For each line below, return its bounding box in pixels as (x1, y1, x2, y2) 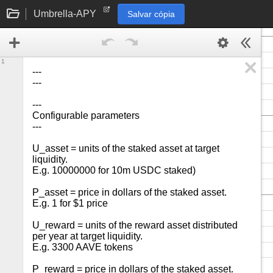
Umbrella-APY (34, 8, 96, 19)
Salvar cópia (127, 9, 175, 19)
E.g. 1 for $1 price (32, 198, 108, 208)
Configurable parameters (32, 110, 140, 121)
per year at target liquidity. (32, 231, 143, 241)
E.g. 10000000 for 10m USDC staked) (32, 165, 196, 175)
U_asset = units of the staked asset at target (32, 143, 219, 154)
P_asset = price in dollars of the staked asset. (32, 187, 227, 197)
